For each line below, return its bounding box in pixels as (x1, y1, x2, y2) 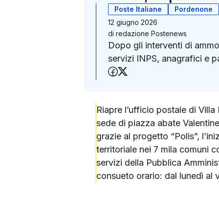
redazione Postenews (116, 29, 187, 38)
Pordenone (175, 4, 213, 13)
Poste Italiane (114, 4, 162, 13)
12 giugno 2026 (108, 18, 157, 26)
